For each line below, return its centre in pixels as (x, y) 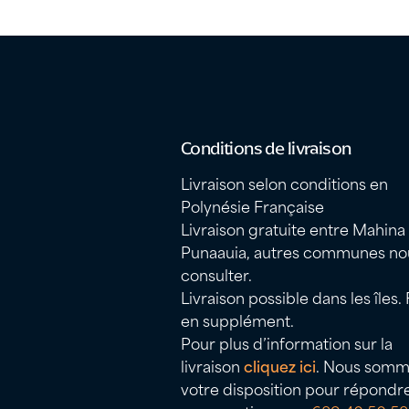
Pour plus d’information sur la (286, 343)
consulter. (216, 274)
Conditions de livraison (266, 148)
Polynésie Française (252, 206)
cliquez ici (279, 366)
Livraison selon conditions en (284, 183)
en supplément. (237, 320)
